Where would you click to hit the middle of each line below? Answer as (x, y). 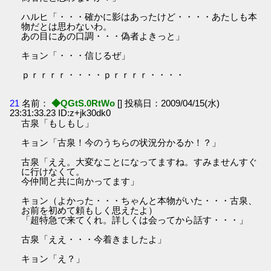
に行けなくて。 (53, 171)
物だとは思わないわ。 (67, 26)
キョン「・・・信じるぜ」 (76, 55)
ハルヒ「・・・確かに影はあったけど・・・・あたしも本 (139, 16)
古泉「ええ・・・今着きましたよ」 (94, 239)
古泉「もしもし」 (58, 123)
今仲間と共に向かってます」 (80, 181)
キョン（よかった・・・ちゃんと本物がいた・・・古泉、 (139, 200)
